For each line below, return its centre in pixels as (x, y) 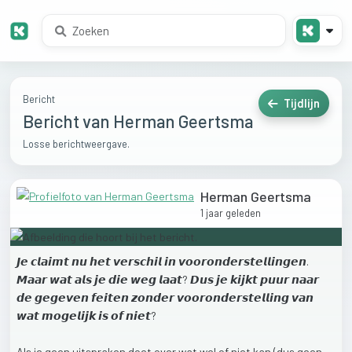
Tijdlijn (301, 104)
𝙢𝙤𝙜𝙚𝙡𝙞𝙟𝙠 (70, 316)
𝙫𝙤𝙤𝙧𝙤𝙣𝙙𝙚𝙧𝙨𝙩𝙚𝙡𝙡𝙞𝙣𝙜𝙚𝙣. (244, 262)
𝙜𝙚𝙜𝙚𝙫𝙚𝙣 (63, 298)
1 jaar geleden (231, 213)
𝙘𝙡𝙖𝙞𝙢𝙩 (51, 262)
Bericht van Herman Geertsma (138, 121)
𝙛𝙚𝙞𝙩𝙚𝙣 (111, 298)
